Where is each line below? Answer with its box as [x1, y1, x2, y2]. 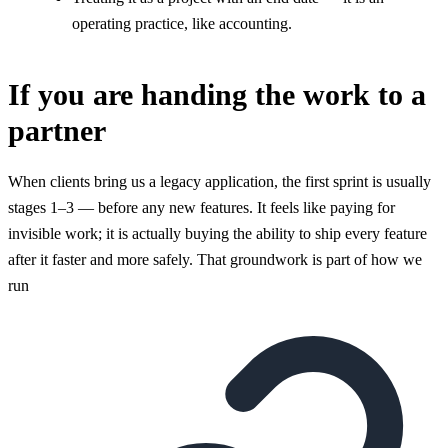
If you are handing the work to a [8, 77, 426, 111]
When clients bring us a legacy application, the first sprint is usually [8, 172, 431, 190]
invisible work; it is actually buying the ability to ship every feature [8, 224, 427, 242]
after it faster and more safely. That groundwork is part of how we [8, 250, 422, 268]
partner [8, 113, 106, 147]
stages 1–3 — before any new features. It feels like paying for [8, 198, 395, 216]
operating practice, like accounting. [72, 14, 292, 32]
